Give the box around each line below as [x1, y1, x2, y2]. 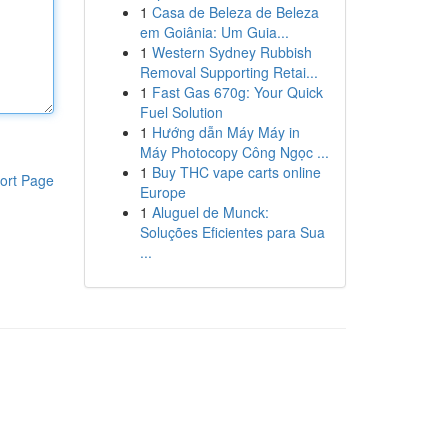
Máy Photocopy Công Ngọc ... [139, 142, 329, 162]
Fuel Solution [139, 102, 223, 122]
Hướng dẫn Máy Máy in [151, 122, 300, 142]
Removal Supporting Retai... [139, 62, 318, 82]
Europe [139, 182, 186, 202]
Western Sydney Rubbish [151, 42, 312, 62]
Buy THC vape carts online [151, 162, 321, 182]
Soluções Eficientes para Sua [139, 222, 325, 242]
